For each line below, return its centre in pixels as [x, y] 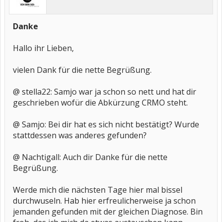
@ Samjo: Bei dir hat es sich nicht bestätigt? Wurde [106, 124]
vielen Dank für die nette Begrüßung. [82, 70]
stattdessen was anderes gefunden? [80, 135]
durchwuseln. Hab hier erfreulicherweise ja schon [104, 201]
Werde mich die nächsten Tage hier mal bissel [98, 190]
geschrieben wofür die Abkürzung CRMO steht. [100, 103]
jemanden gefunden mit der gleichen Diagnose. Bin [108, 212]
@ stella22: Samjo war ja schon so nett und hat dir [105, 92]
